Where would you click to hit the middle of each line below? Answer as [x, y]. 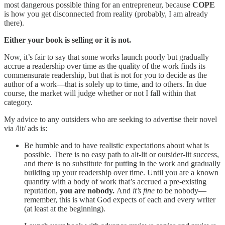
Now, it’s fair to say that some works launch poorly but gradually [106, 57]
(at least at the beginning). [65, 208]
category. [18, 102]
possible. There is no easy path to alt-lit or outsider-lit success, [122, 154]
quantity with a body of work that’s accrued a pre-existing [115, 181]
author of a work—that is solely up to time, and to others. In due [105, 84]
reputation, [42, 190]
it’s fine [144, 190]
